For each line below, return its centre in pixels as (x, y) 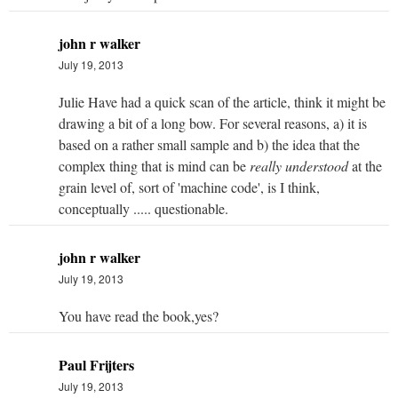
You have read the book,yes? (139, 315)
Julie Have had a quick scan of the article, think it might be (222, 101)
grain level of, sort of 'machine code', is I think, (189, 187)
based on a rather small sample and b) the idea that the (209, 144)
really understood (299, 165)
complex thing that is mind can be (154, 165)
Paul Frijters (96, 364)
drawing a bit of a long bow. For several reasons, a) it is (213, 123)
